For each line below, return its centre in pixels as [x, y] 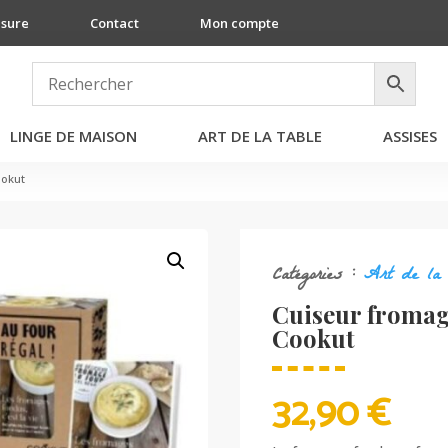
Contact [115, 23]
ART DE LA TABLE [259, 136]
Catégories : [318, 276]
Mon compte [240, 23]
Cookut [314, 338]
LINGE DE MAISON [73, 136]
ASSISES [409, 136]
